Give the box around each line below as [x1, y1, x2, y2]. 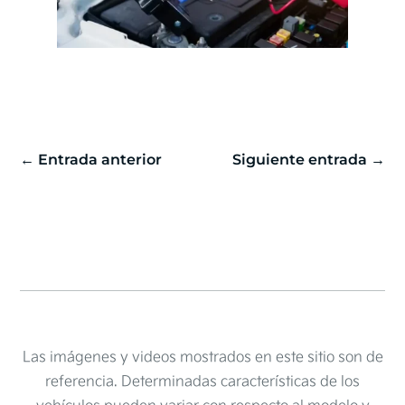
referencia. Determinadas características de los [45, 373, 360, 391]
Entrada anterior [38, 151, 163, 169]
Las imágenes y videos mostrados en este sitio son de [22, 349, 383, 367]
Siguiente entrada [231, 151, 367, 169]
